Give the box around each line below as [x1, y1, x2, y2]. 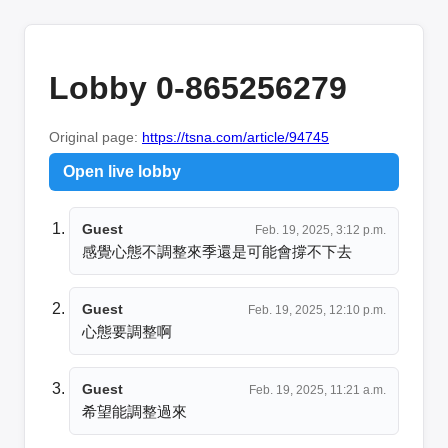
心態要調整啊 [82, 322, 172, 340]
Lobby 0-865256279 [49, 70, 347, 107]
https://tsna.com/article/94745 [142, 128, 329, 145]
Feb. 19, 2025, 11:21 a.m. [249, 382, 386, 397]
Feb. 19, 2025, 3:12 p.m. [255, 222, 386, 237]
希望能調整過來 [82, 402, 187, 420]
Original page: [49, 128, 142, 145]
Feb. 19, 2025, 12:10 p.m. [248, 302, 386, 317]
